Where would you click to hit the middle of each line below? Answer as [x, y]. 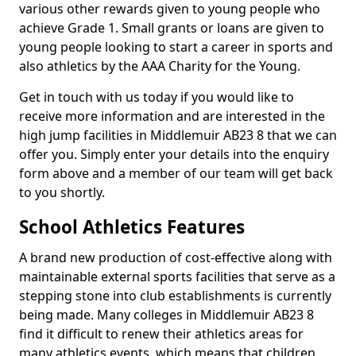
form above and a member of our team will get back [176, 173]
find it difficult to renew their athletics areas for [161, 334]
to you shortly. [64, 192]
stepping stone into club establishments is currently [175, 296]
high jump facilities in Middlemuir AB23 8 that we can [178, 135]
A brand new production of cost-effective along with [176, 257]
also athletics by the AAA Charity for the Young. [160, 66]
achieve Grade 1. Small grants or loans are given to [172, 28]
